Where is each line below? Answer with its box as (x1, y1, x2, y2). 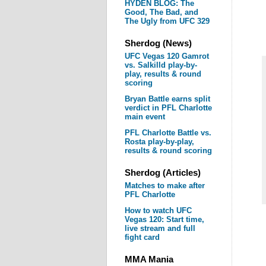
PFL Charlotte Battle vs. (124, 128, 211, 137)
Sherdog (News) (124, 38, 192, 48)
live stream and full (124, 224, 195, 233)
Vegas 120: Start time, (124, 215, 204, 224)
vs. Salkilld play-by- (124, 61, 197, 69)
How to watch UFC (124, 206, 192, 215)
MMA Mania (124, 254, 173, 264)
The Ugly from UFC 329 (124, 17, 210, 26)
